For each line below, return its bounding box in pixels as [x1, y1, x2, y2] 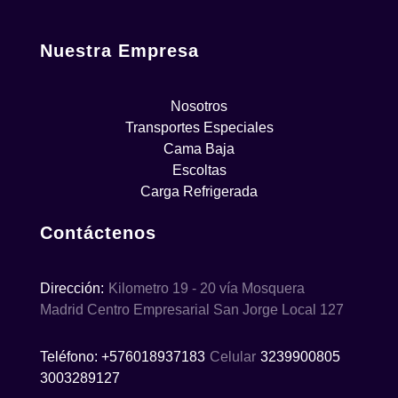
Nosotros [171, 99, 227, 115]
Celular [210, 348, 256, 364]
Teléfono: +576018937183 [40, 348, 205, 364]
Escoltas [171, 163, 227, 179]
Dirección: [40, 280, 104, 296]
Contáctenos [40, 223, 156, 243]
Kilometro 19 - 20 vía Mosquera [108, 280, 305, 296]
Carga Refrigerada [140, 184, 258, 200]
